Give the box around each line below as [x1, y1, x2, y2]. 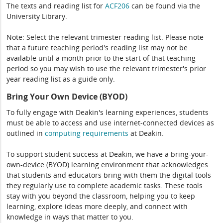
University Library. [6, 11, 68, 21]
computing [45, 128, 83, 138]
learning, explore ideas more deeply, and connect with [6, 202, 188, 211]
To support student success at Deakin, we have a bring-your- [6, 149, 209, 159]
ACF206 [105, 1, 130, 10]
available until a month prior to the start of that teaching [6, 53, 196, 63]
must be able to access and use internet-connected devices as [6, 118, 215, 127]
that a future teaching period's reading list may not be [6, 43, 188, 52]
